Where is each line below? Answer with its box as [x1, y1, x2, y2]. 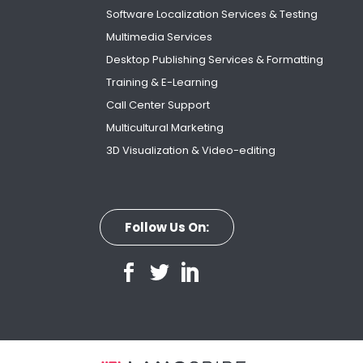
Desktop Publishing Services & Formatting [106, 52, 323, 68]
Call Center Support [106, 97, 210, 113]
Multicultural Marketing [106, 120, 224, 136]
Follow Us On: [125, 219, 209, 237]
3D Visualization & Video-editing [106, 143, 275, 159]
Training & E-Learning [106, 75, 218, 91]
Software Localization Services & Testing [106, 6, 318, 23]
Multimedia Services [106, 29, 212, 45]
